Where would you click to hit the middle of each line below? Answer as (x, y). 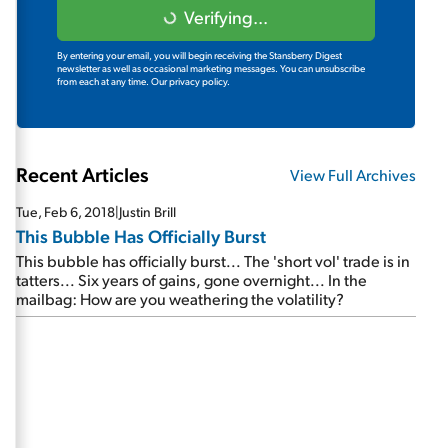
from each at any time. (104, 81)
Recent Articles (82, 174)
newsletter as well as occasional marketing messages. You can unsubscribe (211, 68)
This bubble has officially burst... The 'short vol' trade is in (213, 260)
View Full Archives (353, 174)
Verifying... (226, 16)
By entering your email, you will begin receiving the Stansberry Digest (199, 55)
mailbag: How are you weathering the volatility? (180, 298)
